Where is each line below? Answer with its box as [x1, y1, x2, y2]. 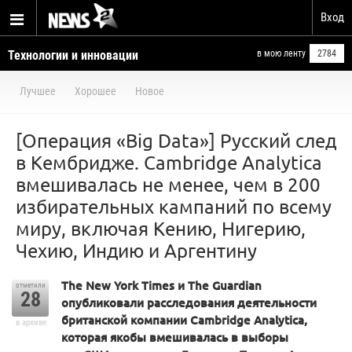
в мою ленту [257, 48, 306, 59]
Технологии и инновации [8, 48, 138, 63]
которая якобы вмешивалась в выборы [61, 329, 288, 345]
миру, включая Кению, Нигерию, [16, 217, 306, 240]
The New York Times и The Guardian [61, 277, 262, 293]
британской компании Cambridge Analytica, [61, 312, 307, 328]
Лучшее [20, 85, 56, 97]
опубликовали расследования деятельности [61, 295, 317, 310]
